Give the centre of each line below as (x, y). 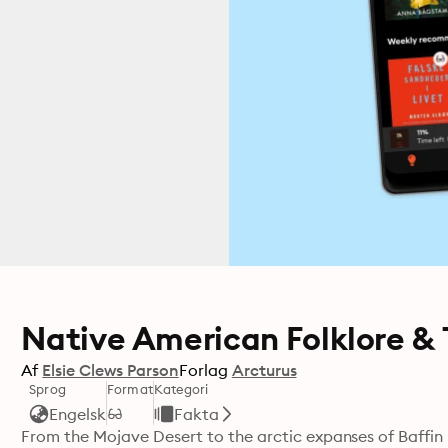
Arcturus (264, 370)
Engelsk (78, 414)
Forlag (203, 370)
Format (130, 389)
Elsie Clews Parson (110, 370)
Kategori (181, 389)
